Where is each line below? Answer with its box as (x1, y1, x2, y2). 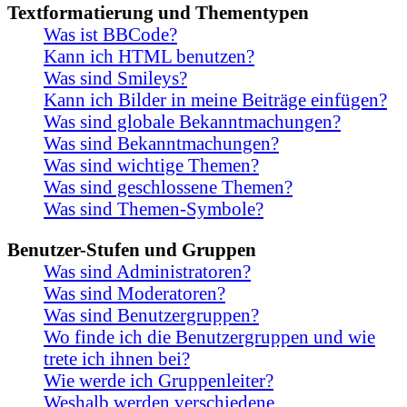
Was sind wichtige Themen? (44, 154, 259, 176)
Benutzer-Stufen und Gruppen (7, 239, 256, 261)
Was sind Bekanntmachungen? (44, 133, 279, 154)
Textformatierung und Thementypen (7, 2, 309, 24)
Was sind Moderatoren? (44, 283, 225, 304)
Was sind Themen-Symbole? (44, 198, 263, 220)
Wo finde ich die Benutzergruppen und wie (44, 326, 375, 348)
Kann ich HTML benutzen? (44, 45, 254, 67)
